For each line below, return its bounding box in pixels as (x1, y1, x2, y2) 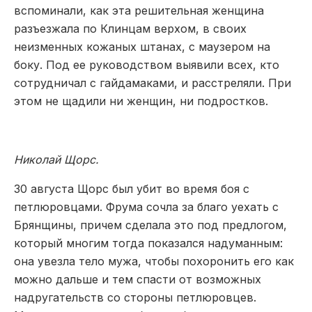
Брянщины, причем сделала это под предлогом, (14, 217, 287, 232)
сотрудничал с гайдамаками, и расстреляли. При (14, 75, 291, 90)
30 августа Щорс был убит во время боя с (14, 181, 249, 196)
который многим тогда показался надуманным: (14, 235, 283, 250)
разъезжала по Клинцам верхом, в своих (14, 21, 247, 36)
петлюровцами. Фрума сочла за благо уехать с (14, 199, 279, 214)
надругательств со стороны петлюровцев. (14, 290, 256, 304)
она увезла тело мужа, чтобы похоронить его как (14, 253, 294, 268)
